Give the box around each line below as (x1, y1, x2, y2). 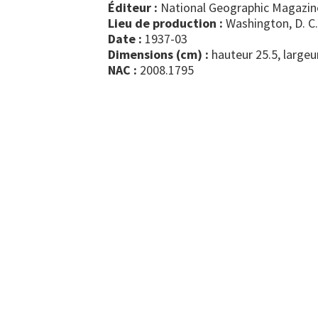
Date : (108, 31, 142, 47)
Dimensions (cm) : (108, 46, 209, 62)
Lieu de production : (108, 15, 223, 31)
